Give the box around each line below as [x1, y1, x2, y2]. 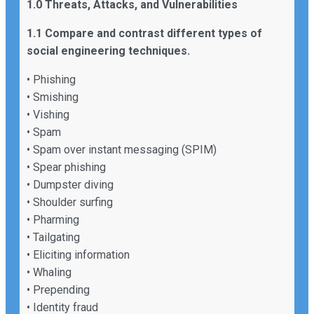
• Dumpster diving [27, 177, 114, 191]
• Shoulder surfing [27, 195, 113, 209]
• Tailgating [27, 230, 80, 244]
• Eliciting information [27, 247, 130, 261]
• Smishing [27, 90, 78, 104]
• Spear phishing [27, 160, 106, 174]
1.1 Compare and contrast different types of [27, 26, 262, 40]
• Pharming [27, 212, 79, 226]
